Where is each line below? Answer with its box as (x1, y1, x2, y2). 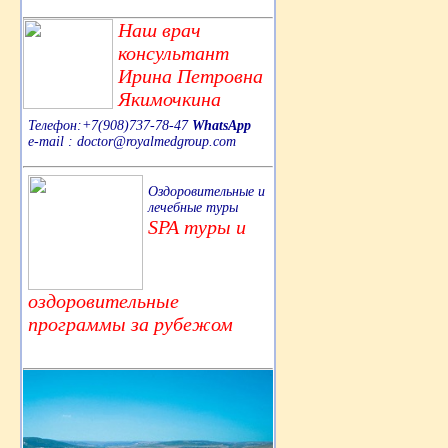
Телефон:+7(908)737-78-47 (28, 117, 192, 133)
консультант (118, 41, 229, 64)
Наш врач (118, 18, 201, 41)
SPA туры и (148, 215, 246, 238)
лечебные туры (148, 199, 238, 215)
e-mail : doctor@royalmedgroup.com (28, 133, 236, 149)
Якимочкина (118, 87, 221, 110)
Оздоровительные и (148, 183, 265, 199)
